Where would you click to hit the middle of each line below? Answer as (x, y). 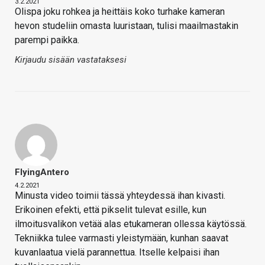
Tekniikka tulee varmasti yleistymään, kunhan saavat (122, 238)
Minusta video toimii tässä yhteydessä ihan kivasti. (120, 195)
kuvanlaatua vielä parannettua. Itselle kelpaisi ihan (117, 252)
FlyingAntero (42, 172)
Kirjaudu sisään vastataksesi (71, 59)
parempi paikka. (47, 40)
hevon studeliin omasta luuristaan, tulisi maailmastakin (127, 25)
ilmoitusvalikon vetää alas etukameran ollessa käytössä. (131, 224)
